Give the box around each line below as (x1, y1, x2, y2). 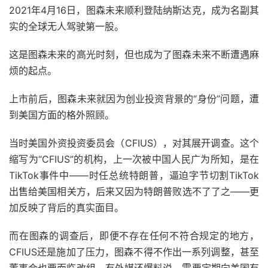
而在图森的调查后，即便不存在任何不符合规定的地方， (9, 230, 259, 242)
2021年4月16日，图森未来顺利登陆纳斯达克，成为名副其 (9, 4, 259, 17)
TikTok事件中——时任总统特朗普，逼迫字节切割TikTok (9, 169, 259, 182)
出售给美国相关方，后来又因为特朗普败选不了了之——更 (9, 185, 259, 198)
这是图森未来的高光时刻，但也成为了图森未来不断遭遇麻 (9, 48, 259, 61)
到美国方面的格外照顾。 (9, 109, 114, 121)
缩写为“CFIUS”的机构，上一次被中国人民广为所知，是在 (9, 153, 259, 166)
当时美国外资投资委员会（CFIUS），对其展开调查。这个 (9, 137, 259, 150)
